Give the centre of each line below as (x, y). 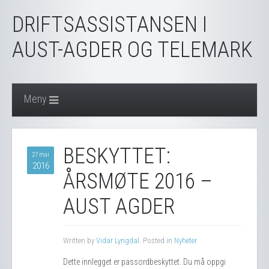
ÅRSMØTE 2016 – (138, 181)
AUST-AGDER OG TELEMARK (132, 50)
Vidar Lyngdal (118, 240)
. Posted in (157, 240)
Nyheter (186, 240)
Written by (80, 240)
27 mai (41, 155)
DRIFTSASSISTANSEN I (110, 25)
